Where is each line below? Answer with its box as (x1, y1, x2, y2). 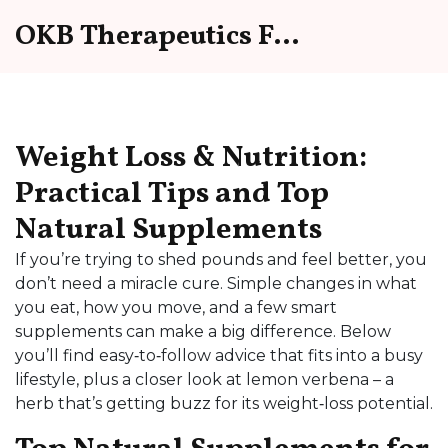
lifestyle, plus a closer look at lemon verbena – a (15, 370, 394, 389)
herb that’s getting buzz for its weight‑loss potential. (15, 394, 433, 413)
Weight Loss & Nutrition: (15, 137, 367, 179)
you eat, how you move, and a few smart (15, 298, 337, 317)
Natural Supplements (15, 209, 322, 251)
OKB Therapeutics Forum (273, 17, 300, 56)
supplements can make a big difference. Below (15, 322, 391, 341)
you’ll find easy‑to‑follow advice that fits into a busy (15, 346, 423, 365)
